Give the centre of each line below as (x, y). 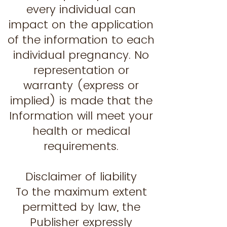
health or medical (81, 131)
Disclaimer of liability (81, 177)
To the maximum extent (81, 192)
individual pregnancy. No (81, 55)
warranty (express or (81, 85)
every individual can (81, 9)
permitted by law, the (81, 207)
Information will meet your (81, 116)
